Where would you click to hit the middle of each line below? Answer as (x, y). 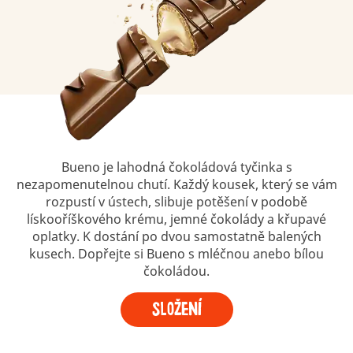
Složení (176, 309)
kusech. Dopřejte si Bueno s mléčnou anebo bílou (176, 253)
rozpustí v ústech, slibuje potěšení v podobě (176, 201)
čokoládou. (176, 271)
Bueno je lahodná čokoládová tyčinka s (176, 167)
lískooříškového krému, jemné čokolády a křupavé (176, 219)
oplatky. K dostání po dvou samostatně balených (176, 236)
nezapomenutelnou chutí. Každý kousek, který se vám (176, 184)
